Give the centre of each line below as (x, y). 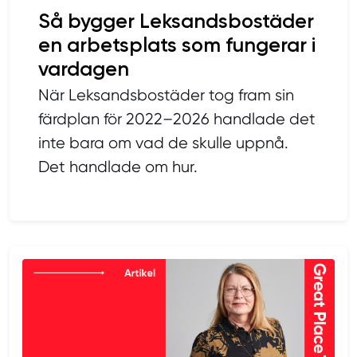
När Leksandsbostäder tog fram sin (166, 96)
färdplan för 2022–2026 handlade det (177, 120)
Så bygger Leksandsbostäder (176, 21)
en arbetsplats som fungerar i (177, 45)
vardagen (84, 69)
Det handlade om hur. (118, 167)
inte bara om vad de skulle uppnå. (163, 143)
